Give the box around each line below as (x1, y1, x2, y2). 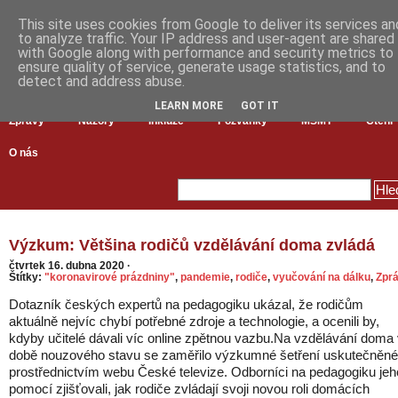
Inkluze (148, 115, 184, 127)
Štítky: (9, 271, 44, 283)
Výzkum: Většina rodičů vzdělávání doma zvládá (9, 236, 375, 254)
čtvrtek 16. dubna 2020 (9, 259, 127, 271)
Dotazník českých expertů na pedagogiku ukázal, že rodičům (9, 297, 363, 312)
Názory (78, 115, 115, 127)
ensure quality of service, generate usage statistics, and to (18, 59, 386, 76)
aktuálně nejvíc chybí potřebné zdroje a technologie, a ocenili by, (9, 314, 379, 329)
